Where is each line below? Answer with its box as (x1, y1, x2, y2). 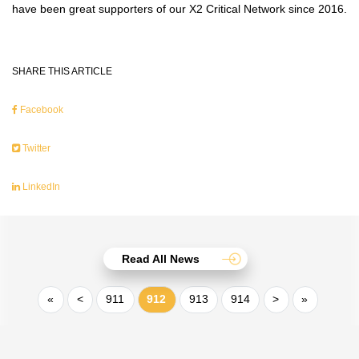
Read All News (122, 252, 200, 266)
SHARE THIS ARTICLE (12, 65, 112, 77)
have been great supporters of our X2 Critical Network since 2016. (12, 2, 347, 15)
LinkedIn (20, 180, 60, 192)
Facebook (18, 103, 63, 115)
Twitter (20, 142, 50, 154)
